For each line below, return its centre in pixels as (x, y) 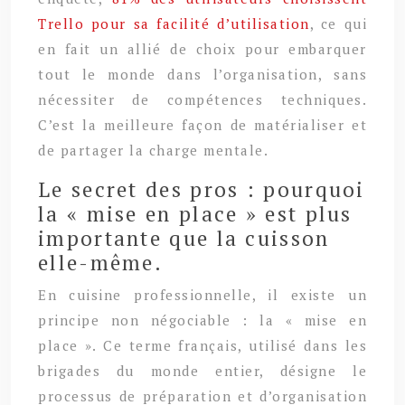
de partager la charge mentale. (153, 151)
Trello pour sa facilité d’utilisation (174, 24)
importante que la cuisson (184, 239)
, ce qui (338, 24)
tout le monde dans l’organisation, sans (202, 75)
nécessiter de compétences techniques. (202, 100)
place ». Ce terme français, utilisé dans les (202, 346)
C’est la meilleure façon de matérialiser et (202, 125)
